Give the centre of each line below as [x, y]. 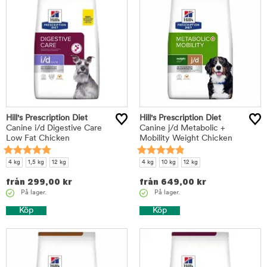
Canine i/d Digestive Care [54, 128]
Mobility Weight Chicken [186, 139]
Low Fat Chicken [38, 139]
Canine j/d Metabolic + [182, 128]
